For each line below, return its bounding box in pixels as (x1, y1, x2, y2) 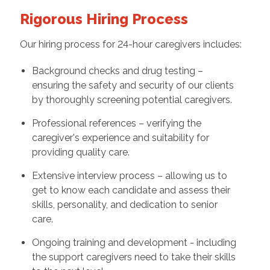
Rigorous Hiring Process (19, 10, 188, 28)
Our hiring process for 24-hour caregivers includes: (19, 39, 242, 51)
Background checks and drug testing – (31, 65, 203, 77)
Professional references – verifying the (31, 118, 201, 130)
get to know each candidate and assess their (31, 184, 230, 196)
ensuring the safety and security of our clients (31, 80, 234, 92)
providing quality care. (31, 146, 130, 159)
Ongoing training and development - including (31, 237, 236, 249)
